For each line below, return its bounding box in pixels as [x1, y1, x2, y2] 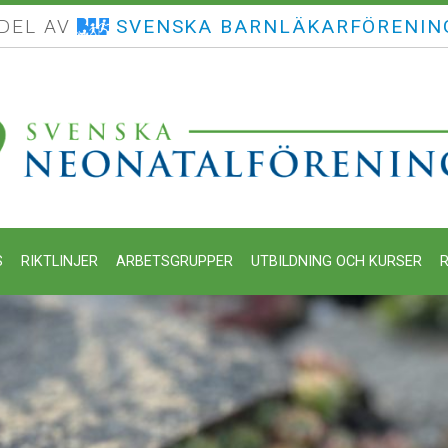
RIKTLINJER [20, 252, 98, 270]
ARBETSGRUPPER [115, 252, 233, 270]
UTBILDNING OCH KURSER [250, 252, 422, 270]
